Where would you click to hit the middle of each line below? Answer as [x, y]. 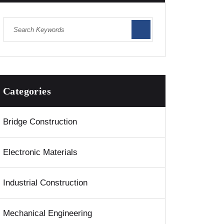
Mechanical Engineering [47, 213]
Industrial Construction [45, 183]
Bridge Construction [40, 122]
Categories [27, 91]
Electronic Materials [40, 152]
